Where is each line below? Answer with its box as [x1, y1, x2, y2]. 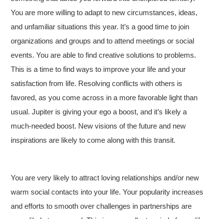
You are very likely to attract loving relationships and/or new [11, 174, 199, 182]
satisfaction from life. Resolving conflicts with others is [11, 79, 183, 88]
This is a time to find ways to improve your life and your [11, 65, 186, 73]
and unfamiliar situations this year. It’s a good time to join [11, 22, 190, 31]
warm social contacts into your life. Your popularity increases [11, 188, 204, 196]
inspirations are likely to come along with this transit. [11, 136, 176, 144]
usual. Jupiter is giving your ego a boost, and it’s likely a [11, 108, 187, 116]
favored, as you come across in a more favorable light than [11, 93, 198, 102]
